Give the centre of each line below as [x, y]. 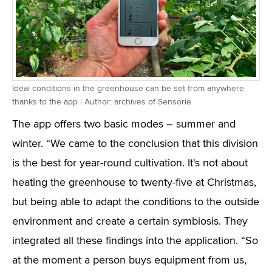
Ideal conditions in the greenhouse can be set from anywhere [128, 89]
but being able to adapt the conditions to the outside [136, 202]
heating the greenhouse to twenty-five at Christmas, [134, 183]
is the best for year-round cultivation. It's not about [130, 163]
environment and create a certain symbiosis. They [130, 222]
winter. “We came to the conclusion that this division [135, 144]
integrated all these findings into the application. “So [135, 241]
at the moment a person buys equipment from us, [129, 260]
